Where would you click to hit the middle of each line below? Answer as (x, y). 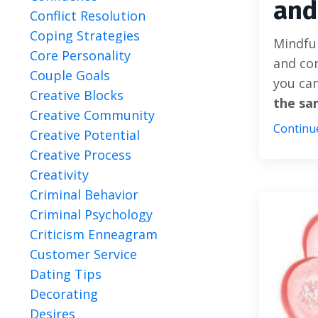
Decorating (64, 294)
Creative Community (92, 115)
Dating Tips (66, 274)
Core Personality (80, 55)
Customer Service (83, 254)
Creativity (59, 175)
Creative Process (81, 155)
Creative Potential (85, 135)
